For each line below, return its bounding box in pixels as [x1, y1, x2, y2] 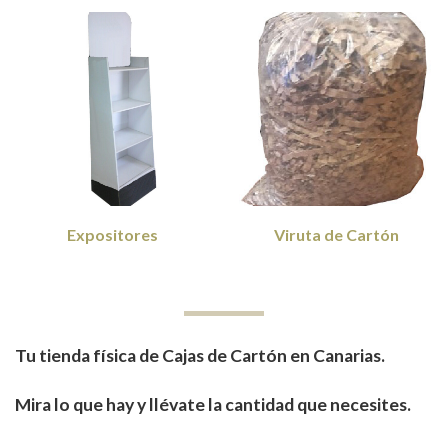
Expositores [66, 225, 158, 244]
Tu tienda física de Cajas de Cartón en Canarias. [15, 345, 385, 366]
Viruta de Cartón [273, 225, 399, 244]
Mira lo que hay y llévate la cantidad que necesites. [15, 393, 411, 415]
